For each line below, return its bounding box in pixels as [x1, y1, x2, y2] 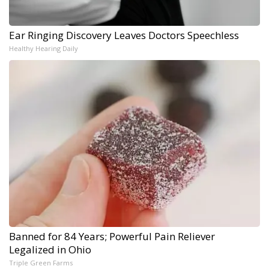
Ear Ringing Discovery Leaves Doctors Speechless [9, 28, 239, 42]
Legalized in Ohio [9, 242, 91, 256]
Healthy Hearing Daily [9, 43, 78, 53]
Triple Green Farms [9, 258, 73, 267]
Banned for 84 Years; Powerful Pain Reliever [9, 229, 215, 243]
